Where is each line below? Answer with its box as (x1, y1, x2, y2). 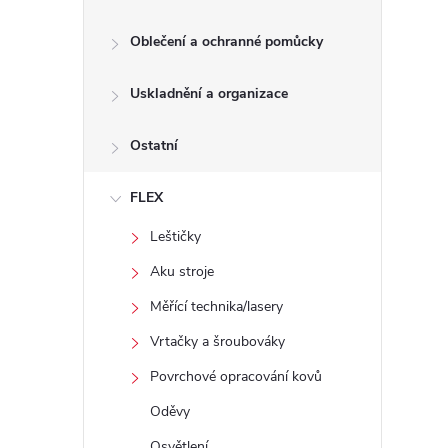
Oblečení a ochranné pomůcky (130, 32, 323, 51)
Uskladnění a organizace (130, 84, 288, 103)
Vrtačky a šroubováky (150, 332, 285, 351)
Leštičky (150, 227, 201, 246)
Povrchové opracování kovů (150, 367, 322, 386)
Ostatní (130, 136, 178, 155)
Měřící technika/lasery (150, 297, 283, 316)
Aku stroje (150, 262, 214, 281)
